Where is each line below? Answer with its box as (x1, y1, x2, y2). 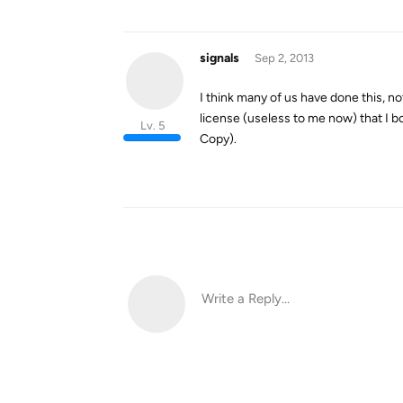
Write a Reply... (201, 291, 290, 307)
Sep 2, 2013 (254, 51, 314, 65)
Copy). (200, 131, 237, 147)
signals (200, 50, 239, 66)
